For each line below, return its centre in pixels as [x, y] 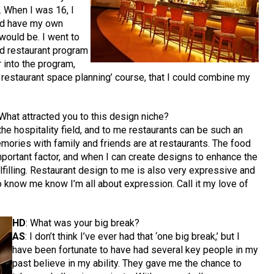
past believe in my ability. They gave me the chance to [127, 264]
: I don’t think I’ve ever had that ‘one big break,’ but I [133, 237]
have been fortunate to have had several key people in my [135, 250]
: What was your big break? [83, 223]
